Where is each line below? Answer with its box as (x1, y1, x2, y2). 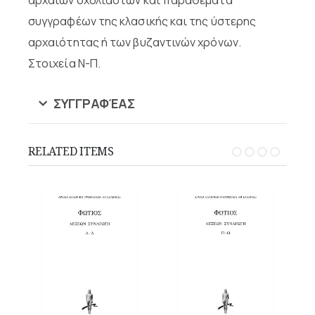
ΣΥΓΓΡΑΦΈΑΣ (53, 94, 135, 112)
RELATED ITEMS (28, 143, 114, 159)
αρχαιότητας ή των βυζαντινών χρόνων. (28, 34, 241, 50)
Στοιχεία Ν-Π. (28, 55, 101, 71)
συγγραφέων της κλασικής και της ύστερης (28, 13, 257, 29)
